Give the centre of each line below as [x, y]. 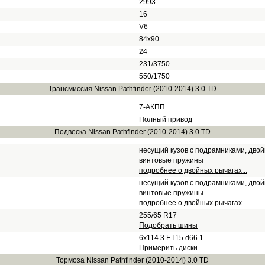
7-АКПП [152, 107]
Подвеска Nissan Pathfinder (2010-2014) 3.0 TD [132, 132]
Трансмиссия [70, 89]
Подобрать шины [168, 225]
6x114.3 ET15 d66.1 [171, 238]
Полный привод [166, 119]
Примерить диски [168, 248]
